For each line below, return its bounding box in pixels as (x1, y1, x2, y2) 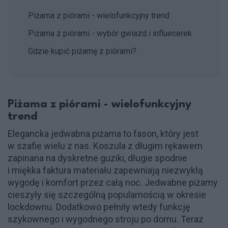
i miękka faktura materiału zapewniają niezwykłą (8, 164, 203, 176)
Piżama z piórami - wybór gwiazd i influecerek (28, 28, 192, 38)
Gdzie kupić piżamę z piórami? (28, 46, 136, 56)
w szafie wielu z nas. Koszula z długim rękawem (8, 140, 203, 151)
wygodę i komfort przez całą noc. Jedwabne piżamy (8, 177, 218, 188)
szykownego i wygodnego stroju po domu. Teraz (8, 213, 204, 224)
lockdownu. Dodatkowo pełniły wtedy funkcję (8, 201, 190, 212)
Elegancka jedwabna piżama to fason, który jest (8, 128, 198, 139)
